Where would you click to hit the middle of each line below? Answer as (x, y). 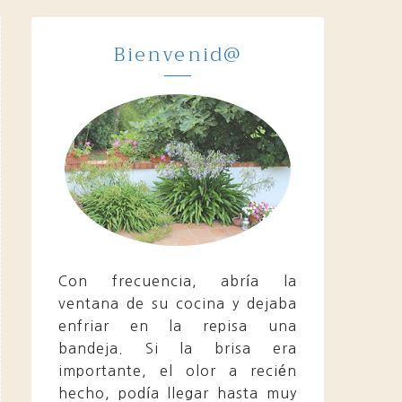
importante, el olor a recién (177, 370)
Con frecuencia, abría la (177, 280)
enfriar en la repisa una (177, 325)
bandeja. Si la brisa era (177, 348)
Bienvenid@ (178, 54)
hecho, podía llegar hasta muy (177, 393)
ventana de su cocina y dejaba (177, 303)
